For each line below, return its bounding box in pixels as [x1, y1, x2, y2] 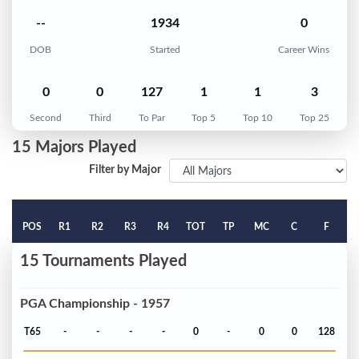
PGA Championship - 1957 [20, 296, 170, 310]
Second [30, 113, 62, 123]
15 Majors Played [12, 139, 136, 156]
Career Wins [278, 44, 329, 54]
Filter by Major [89, 164, 161, 176]
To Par [138, 113, 165, 123]
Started [149, 44, 180, 54]
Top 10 [243, 113, 273, 123]
